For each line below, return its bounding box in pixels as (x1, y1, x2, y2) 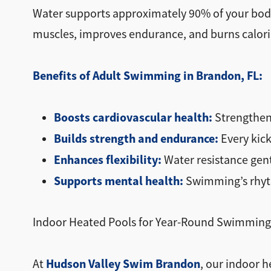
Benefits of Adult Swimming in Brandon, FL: (32, 67, 263, 83)
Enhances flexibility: (53, 151, 162, 168)
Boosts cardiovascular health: (53, 109, 212, 125)
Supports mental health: (53, 172, 183, 189)
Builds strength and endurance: (53, 130, 218, 146)
